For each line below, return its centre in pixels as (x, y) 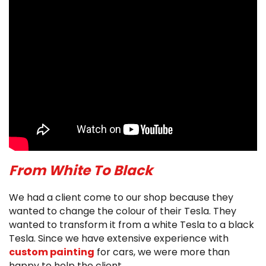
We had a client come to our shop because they (121, 197)
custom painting (52, 252)
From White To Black (81, 170)
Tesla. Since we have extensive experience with (119, 238)
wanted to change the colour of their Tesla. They (123, 211)
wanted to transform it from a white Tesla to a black (132, 225)
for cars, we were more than (162, 252)
